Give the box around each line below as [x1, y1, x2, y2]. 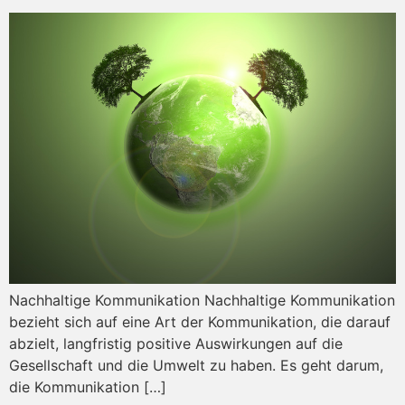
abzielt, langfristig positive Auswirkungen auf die [9, 334, 343, 353]
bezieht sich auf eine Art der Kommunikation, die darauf [9, 313, 391, 332]
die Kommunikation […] [9, 378, 166, 397]
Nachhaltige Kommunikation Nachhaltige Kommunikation [9, 291, 395, 310]
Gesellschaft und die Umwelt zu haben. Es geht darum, [9, 356, 383, 375]
